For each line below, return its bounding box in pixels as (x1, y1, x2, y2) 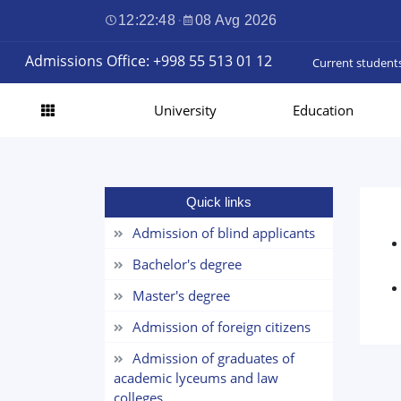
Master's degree (132, 286, 230, 304)
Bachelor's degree (132, 255, 242, 273)
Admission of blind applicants (132, 224, 315, 242)
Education (293, 101, 354, 119)
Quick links (186, 194, 252, 209)
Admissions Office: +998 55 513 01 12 (25, 51, 272, 71)
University (154, 101, 217, 119)
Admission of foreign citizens (132, 318, 311, 336)
